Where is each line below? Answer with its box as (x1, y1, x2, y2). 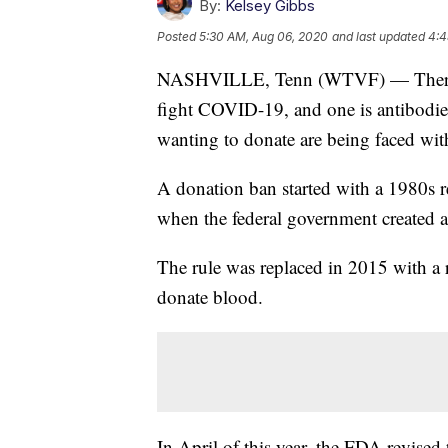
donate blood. (157, 284, 263, 310)
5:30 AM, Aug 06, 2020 (199, 29, 328, 45)
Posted (157, 29, 199, 45)
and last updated (332, 29, 425, 45)
